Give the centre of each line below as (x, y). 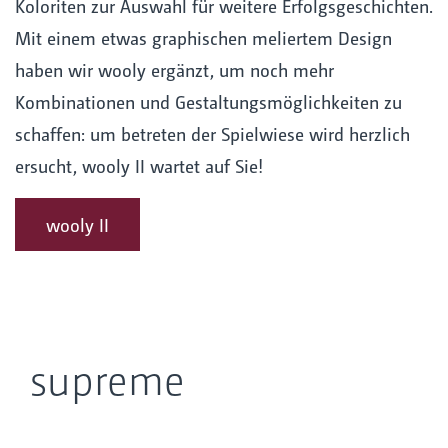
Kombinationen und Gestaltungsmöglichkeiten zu (208, 102)
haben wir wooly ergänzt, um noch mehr (174, 70)
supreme (107, 378)
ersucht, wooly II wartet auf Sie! (139, 166)
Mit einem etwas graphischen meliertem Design (203, 38)
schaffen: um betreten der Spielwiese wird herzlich (212, 134)
